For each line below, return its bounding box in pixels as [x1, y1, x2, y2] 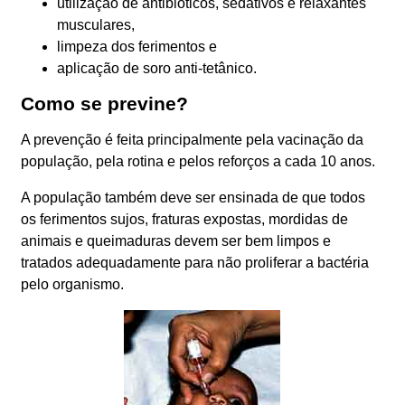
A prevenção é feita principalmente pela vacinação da [21, 131, 364, 147]
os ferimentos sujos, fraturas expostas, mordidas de [21, 211, 349, 227]
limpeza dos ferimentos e [57, 39, 218, 55]
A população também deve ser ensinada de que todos [21, 189, 366, 205]
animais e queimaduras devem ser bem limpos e [21, 232, 332, 249]
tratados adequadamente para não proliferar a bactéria [21, 254, 370, 270]
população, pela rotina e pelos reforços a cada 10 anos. [21, 153, 376, 169]
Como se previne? [21, 93, 189, 115]
